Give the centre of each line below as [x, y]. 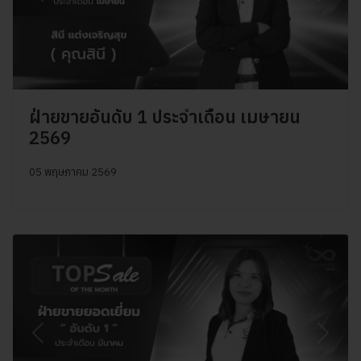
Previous [62, 341]
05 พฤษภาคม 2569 [73, 172]
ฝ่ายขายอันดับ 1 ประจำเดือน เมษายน [165, 116]
